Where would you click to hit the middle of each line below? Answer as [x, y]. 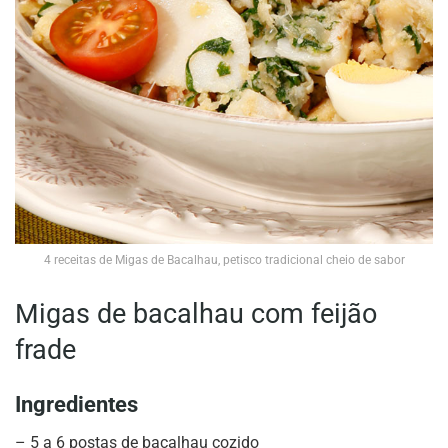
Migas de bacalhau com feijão [196, 314]
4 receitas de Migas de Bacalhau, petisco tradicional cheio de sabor [224, 260]
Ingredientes [76, 404]
